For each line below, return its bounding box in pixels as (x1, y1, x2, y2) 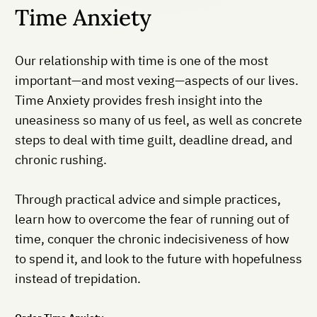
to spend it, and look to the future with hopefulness (15, 250, 302, 267)
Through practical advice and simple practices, (15, 190, 281, 207)
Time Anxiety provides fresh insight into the (15, 91, 263, 108)
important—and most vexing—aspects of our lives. (15, 71, 299, 88)
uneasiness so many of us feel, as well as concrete (15, 111, 302, 128)
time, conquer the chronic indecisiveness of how (15, 230, 289, 247)
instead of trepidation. (15, 270, 141, 287)
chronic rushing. (15, 151, 107, 168)
